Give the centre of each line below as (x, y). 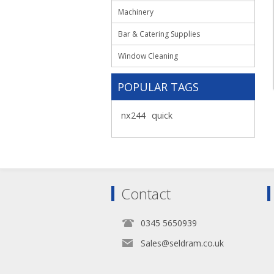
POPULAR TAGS (158, 87)
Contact (146, 194)
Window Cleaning (148, 56)
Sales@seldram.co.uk (182, 243)
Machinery (136, 12)
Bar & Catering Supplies (159, 34)
